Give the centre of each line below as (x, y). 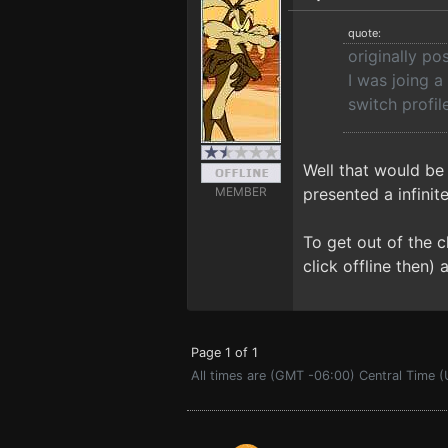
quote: (364, 33)
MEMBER (240, 191)
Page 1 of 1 (224, 352)
